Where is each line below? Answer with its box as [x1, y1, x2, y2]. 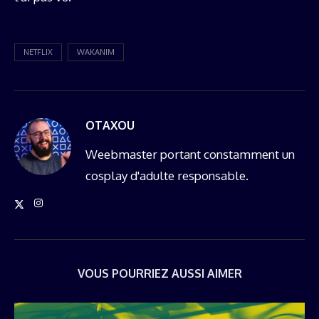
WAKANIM [77, 47, 115, 58]
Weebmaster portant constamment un [85, 147, 295, 162]
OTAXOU [85, 118, 135, 133]
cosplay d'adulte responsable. [85, 168, 249, 184]
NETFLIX [23, 47, 53, 58]
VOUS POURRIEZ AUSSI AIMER [77, 266, 242, 281]
